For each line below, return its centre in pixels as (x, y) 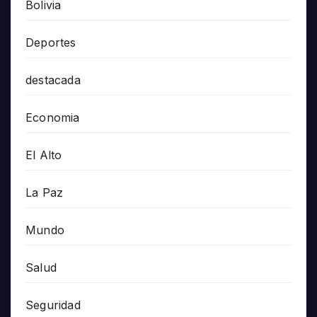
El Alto (44, 155)
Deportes (51, 42)
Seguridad (53, 305)
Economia (53, 117)
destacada (53, 80)
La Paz (45, 192)
